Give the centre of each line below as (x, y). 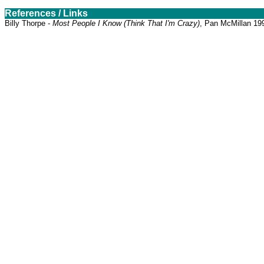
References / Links (46, 13)
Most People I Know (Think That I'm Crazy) (126, 23)
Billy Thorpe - (29, 23)
